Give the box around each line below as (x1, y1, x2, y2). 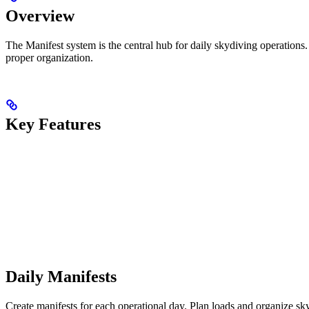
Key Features (6, 114, 101, 133)
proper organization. (6, 51, 93, 63)
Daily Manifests (6, 267, 117, 286)
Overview (6, 6, 74, 25)
